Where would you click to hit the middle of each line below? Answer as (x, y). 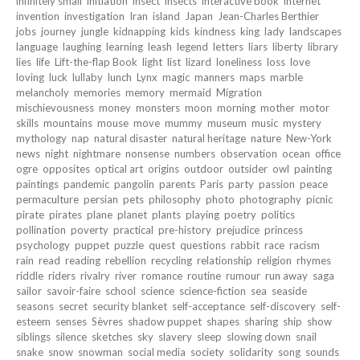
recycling (172, 260)
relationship (225, 260)
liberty (288, 46)
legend (192, 46)
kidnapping (139, 31)
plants (166, 214)
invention (38, 16)
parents (177, 184)
